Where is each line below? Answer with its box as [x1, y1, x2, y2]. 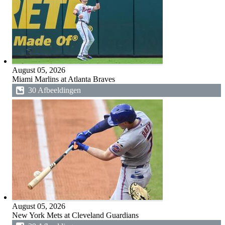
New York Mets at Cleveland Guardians [12, 211, 139, 219]
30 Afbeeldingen [28, 86, 81, 94]
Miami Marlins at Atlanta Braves [12, 75, 115, 83]
